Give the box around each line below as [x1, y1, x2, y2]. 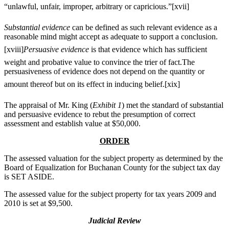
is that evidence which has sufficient [89, 45, 207, 54]
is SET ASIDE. [4, 172, 54, 181]
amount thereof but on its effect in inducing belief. [4, 80, 165, 89]
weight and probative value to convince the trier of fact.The [4, 58, 195, 67]
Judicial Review [88, 216, 141, 225]
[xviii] [4, 45, 24, 54]
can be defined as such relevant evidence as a [70, 23, 217, 32]
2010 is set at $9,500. [4, 199, 73, 208]
